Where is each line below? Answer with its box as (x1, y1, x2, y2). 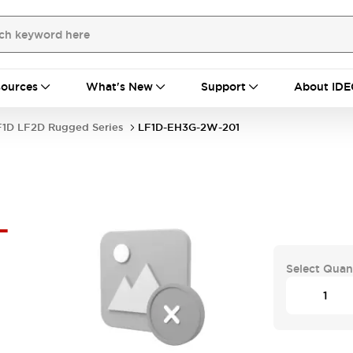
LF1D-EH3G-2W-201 (138, 121, 240, 134)
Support (201, 80, 246, 94)
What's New (86, 80, 153, 94)
